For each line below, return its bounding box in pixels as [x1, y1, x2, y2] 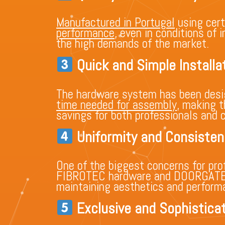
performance [56, 25, 115, 41]
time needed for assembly [56, 96, 177, 113]
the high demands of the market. [56, 36, 209, 52]
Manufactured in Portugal [56, 15, 175, 31]
